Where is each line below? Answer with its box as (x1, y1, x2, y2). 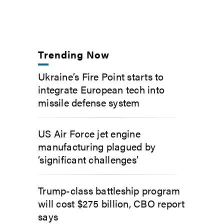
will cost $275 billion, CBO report (38, 195, 185, 210)
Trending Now (38, 46, 110, 61)
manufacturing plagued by (38, 138, 155, 153)
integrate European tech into (38, 81, 164, 96)
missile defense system (38, 94, 140, 109)
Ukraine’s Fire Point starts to (38, 68, 164, 83)
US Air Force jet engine (38, 125, 140, 140)
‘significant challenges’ (38, 151, 138, 166)
